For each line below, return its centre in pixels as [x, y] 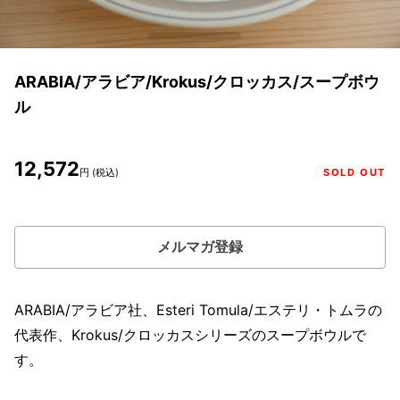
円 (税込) [99, 173]
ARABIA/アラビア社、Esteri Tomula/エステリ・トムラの [198, 310]
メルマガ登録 [200, 247]
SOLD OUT [354, 173]
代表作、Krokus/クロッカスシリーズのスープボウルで [190, 335]
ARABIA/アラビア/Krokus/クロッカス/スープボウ [197, 82]
